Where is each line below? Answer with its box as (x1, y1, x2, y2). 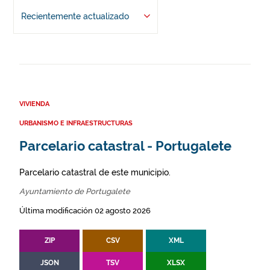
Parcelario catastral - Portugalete (19, 139, 231, 154)
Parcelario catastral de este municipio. (19, 168, 171, 178)
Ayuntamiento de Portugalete (19, 187, 130, 196)
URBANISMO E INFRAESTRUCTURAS (19, 119, 133, 128)
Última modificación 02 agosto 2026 (19, 206, 151, 216)
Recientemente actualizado (20, 11, 129, 22)
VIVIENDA (19, 100, 49, 108)
